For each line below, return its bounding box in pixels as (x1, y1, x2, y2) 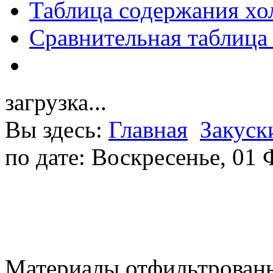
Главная (108, 116, 188, 143)
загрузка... (5, 89, 107, 116)
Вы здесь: (5, 116, 108, 143)
